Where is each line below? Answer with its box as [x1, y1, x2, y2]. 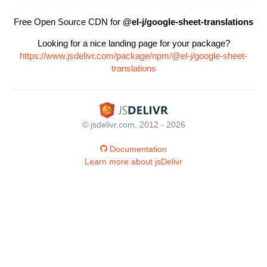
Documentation [110, 144, 167, 154]
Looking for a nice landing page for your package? [37, 38, 230, 48]
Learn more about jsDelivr [85, 156, 182, 166]
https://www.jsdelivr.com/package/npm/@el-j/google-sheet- [20, 51, 247, 61]
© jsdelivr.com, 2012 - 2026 [82, 119, 185, 129]
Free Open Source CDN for [14, 17, 123, 27]
